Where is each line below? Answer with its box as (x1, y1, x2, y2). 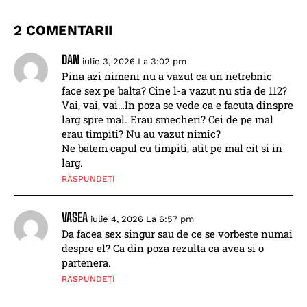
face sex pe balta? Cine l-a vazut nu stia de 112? (62, 84, 287, 98)
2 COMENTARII (14, 22, 112, 39)
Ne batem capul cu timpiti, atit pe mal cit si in (62, 141, 282, 156)
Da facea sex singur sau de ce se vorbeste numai (62, 227, 293, 241)
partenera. (62, 256, 111, 270)
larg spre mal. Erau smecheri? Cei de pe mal (62, 112, 273, 127)
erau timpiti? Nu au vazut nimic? (62, 127, 221, 141)
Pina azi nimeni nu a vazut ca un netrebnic (62, 69, 272, 84)
